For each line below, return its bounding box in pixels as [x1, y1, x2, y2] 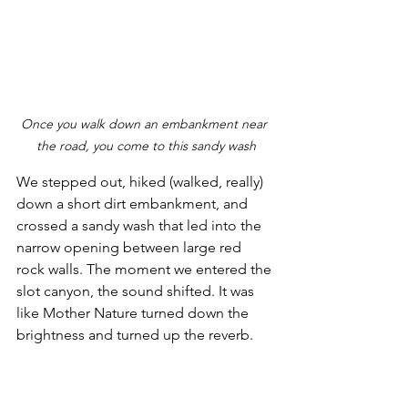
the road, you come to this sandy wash [36, 138, 256, 155]
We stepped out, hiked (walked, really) [16, 173, 267, 191]
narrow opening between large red [16, 239, 245, 257]
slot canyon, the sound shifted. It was [16, 282, 258, 301]
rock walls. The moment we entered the [16, 260, 275, 279]
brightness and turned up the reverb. [16, 326, 253, 344]
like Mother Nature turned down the [16, 304, 252, 322]
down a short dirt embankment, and [16, 195, 251, 213]
